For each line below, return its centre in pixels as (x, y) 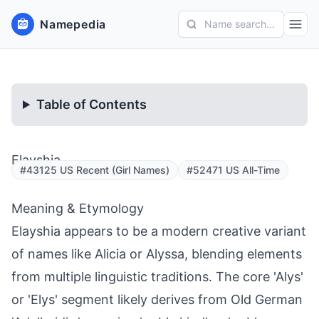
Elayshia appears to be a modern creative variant (159, 231)
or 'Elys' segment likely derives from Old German (157, 299)
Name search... (240, 24)
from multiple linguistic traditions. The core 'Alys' (157, 277)
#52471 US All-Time (233, 170)
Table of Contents (92, 104)
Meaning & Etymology (78, 208)
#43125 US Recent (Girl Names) (95, 170)
